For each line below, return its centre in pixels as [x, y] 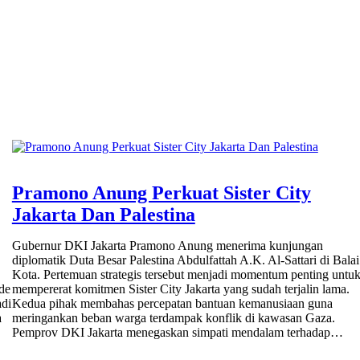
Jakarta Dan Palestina [103, 215]
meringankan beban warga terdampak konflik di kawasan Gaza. [173, 318]
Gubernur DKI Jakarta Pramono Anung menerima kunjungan [167, 246]
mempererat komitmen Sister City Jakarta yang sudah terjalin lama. [180, 289]
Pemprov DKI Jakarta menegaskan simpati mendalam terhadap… [177, 333]
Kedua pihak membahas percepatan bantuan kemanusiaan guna [172, 304]
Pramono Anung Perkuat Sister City [161, 193]
